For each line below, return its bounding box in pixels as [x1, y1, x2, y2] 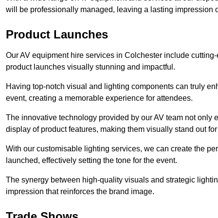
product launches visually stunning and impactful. [6, 62, 175, 71]
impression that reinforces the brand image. [6, 187, 154, 196]
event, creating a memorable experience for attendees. [6, 93, 193, 102]
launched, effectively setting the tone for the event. [6, 156, 177, 164]
